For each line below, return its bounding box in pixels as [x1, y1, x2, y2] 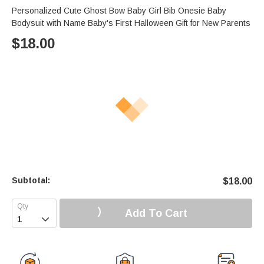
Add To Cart [124, 207, 187, 219]
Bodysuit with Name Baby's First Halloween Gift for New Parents [12, 18, 250, 28]
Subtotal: [12, 176, 50, 186]
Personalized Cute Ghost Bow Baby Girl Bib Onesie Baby [12, 6, 226, 16]
